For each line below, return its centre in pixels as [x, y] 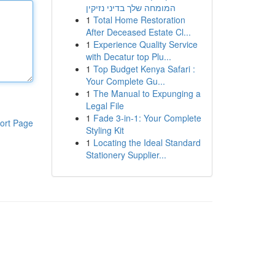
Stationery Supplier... [126, 155]
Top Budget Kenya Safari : [144, 69]
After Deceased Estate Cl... [138, 32]
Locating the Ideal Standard [147, 142]
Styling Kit [105, 130]
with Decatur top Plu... [128, 56]
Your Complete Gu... [125, 81]
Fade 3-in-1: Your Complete [147, 118]
